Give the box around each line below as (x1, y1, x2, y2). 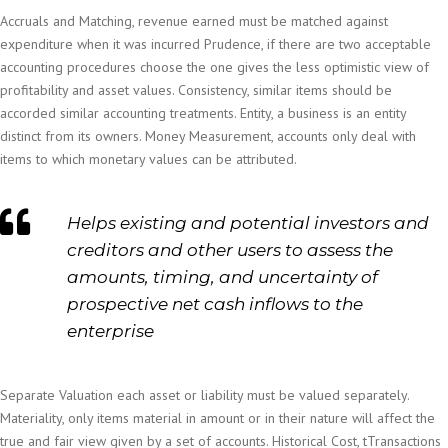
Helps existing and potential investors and (67, 213, 429, 234)
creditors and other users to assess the (67, 240, 393, 261)
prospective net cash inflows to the (67, 294, 363, 315)
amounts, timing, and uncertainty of (67, 267, 378, 288)
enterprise (67, 321, 154, 342)
